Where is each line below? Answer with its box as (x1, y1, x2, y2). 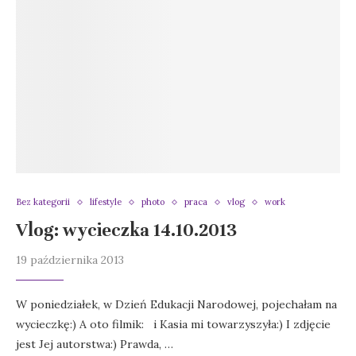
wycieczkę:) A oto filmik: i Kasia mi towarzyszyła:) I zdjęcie (16, 317, 331, 332)
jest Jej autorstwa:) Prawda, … (16, 337, 173, 352)
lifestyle (90, 196, 122, 208)
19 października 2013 (16, 253, 124, 268)
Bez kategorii (16, 196, 70, 208)
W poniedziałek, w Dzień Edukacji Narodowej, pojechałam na (16, 297, 337, 312)
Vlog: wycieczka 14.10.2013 (16, 219, 237, 242)
